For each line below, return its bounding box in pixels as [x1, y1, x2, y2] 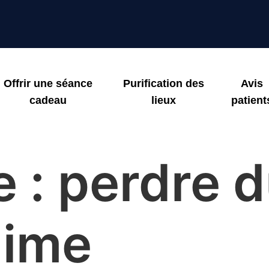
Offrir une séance [3, 77, 92, 89]
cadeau [29, 94, 67, 106]
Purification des [122, 77, 204, 89]
